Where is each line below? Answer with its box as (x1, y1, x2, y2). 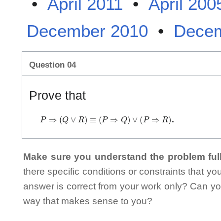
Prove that (29, 88, 86, 102)
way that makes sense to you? (23, 195, 152, 206)
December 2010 (27, 21, 148, 40)
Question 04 (29, 60, 76, 70)
